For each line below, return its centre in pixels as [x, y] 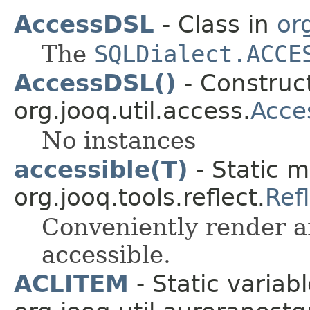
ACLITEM [71, 283]
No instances [119, 140]
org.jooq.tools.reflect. [139, 197]
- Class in [216, 24]
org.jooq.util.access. [132, 110]
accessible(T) [101, 169]
